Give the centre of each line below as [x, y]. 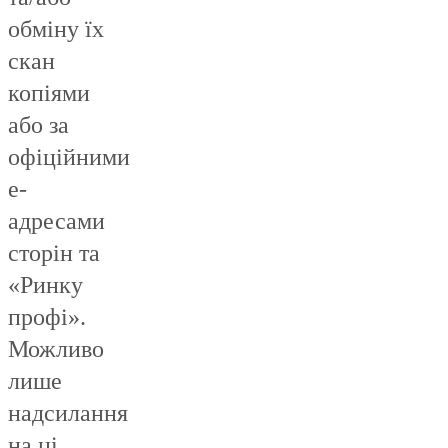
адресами [56, 221]
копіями [49, 93]
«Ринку [45, 285]
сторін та [54, 253]
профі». [50, 317]
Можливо [56, 349]
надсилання [68, 413]
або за [38, 125]
